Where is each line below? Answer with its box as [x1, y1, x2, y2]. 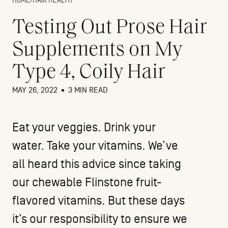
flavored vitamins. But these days [12, 194, 185, 208]
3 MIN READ [68, 85, 107, 95]
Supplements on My [12, 40, 182, 61]
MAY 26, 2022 [12, 85, 60, 95]
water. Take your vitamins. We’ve [12, 139, 178, 153]
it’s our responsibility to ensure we [12, 212, 187, 226]
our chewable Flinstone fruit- [12, 176, 162, 190]
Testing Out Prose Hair [12, 18, 207, 39]
